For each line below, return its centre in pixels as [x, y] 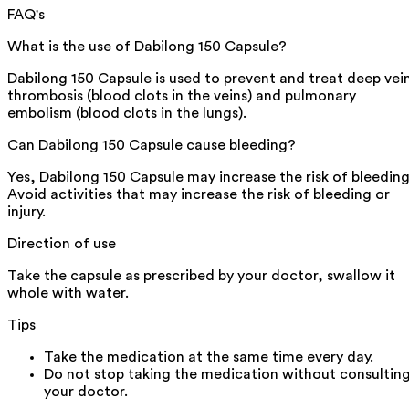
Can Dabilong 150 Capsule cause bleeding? [152, 146]
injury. [26, 212]
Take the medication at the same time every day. [209, 357]
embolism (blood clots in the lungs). [127, 114]
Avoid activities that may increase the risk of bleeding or [199, 195]
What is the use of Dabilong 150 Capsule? [147, 47]
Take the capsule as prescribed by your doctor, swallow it [201, 276]
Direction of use [62, 244]
